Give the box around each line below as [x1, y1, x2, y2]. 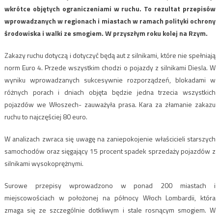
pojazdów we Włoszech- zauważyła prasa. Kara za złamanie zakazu [4, 99, 216, 110]
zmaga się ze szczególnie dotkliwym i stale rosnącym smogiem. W [4, 204, 216, 215]
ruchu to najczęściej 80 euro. [4, 111, 87, 122]
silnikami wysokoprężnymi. [4, 158, 83, 168]
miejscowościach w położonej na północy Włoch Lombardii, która [4, 192, 216, 203]
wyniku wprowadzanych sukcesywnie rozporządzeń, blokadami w [4, 74, 216, 85]
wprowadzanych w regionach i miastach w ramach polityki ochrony [4, 15, 216, 26]
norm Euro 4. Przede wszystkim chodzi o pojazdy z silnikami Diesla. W [4, 62, 216, 73]
